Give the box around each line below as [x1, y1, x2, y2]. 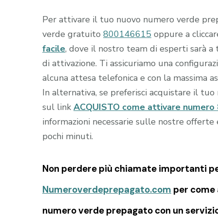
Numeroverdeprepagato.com [42, 183, 171, 196]
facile [42, 42, 65, 54]
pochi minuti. [42, 130, 93, 142]
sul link [42, 101, 73, 113]
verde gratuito [42, 28, 103, 40]
